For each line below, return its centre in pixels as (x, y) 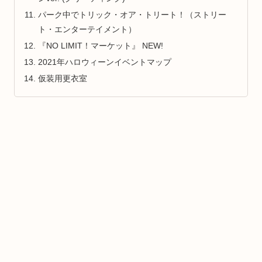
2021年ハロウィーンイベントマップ (105, 62)
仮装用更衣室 (63, 78)
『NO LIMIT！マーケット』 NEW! (101, 46)
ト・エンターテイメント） (87, 30)
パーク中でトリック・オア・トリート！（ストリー (132, 15)
